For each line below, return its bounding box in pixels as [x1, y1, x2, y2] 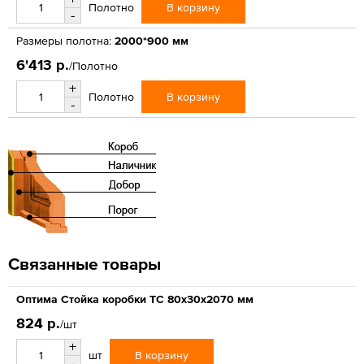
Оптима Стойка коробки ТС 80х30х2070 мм [16, 292, 253, 305]
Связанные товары [8, 253, 161, 273]
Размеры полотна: [16, 33, 111, 47]
